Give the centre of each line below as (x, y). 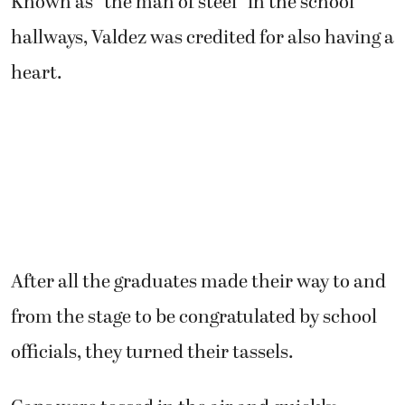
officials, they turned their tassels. (152, 353)
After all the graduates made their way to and (198, 283)
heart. (37, 74)
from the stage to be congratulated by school (194, 318)
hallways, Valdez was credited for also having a (202, 38)
